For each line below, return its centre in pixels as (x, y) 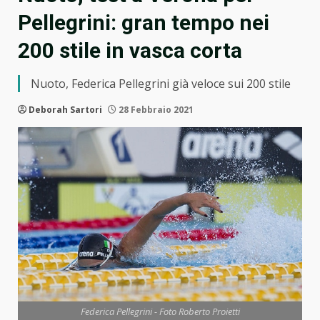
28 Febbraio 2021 (155, 110)
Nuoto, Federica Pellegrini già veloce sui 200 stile (161, 84)
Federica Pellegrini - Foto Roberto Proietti (160, 312)
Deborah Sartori (65, 110)
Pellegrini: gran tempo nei (144, 23)
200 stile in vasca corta (130, 51)
